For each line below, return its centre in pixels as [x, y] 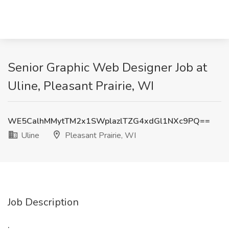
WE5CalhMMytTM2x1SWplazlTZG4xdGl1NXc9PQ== [109, 121]
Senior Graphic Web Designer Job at [107, 67]
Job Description [43, 202]
